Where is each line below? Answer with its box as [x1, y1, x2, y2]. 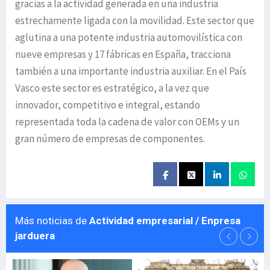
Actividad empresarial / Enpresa [89, 215, 240, 227]
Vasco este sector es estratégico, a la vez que [15, 81, 209, 95]
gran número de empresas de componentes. [15, 132, 205, 145]
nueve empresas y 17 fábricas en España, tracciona [15, 48, 231, 61]
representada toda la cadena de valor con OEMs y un [15, 115, 239, 128]
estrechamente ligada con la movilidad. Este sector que [15, 14, 254, 27]
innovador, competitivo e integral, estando [15, 98, 200, 111]
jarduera [15, 230, 55, 242]
